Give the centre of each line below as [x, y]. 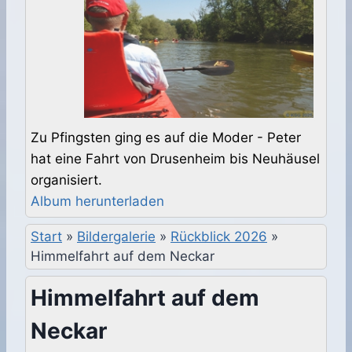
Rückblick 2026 [219, 237]
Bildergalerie [116, 237]
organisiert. [66, 180]
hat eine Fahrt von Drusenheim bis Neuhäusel [175, 159]
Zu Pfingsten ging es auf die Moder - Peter [166, 138]
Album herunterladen [97, 202]
